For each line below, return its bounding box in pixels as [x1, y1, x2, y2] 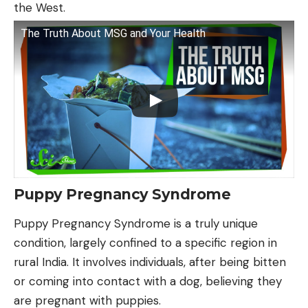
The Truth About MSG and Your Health [21, 26, 206, 40]
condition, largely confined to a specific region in [14, 235, 277, 251]
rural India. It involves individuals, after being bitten [14, 254, 286, 270]
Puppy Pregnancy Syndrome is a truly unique [14, 216, 258, 232]
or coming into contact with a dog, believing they [14, 274, 282, 289]
